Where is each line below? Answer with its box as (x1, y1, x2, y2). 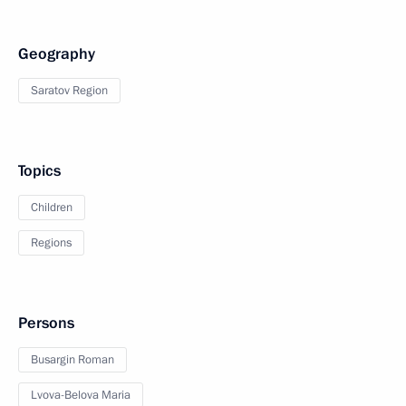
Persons (18, 313, 74, 334)
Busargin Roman (31, 352, 114, 369)
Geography (18, 43, 95, 65)
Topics (18, 160, 61, 182)
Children (31, 199, 72, 217)
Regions (31, 235, 72, 252)
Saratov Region (31, 82, 108, 100)
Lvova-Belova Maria (31, 387, 130, 404)
